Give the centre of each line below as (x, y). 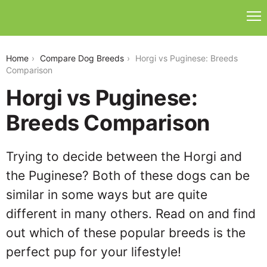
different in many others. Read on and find (131, 214)
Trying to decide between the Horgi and (124, 156)
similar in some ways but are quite (107, 195)
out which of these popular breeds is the (126, 233)
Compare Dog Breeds (82, 58)
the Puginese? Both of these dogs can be (128, 176)
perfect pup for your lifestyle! (94, 252)
